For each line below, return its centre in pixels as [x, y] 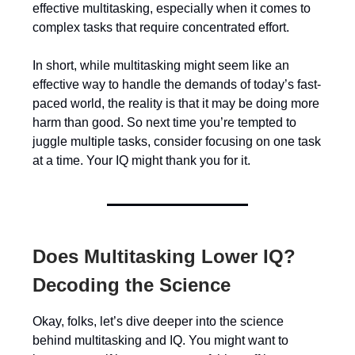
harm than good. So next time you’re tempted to [164, 122]
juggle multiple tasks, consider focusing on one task [177, 141]
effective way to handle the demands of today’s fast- [177, 84]
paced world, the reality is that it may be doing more [176, 103]
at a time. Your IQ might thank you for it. [141, 160]
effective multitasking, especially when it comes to [172, 8]
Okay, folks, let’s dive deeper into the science [158, 321]
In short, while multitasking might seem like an [161, 65]
